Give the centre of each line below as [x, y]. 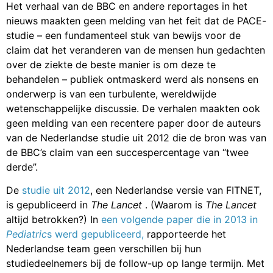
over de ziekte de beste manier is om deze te [111, 64]
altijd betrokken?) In [54, 219]
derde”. [22, 167]
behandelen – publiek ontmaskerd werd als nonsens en [132, 79]
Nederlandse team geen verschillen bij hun [104, 248]
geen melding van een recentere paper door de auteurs [133, 123]
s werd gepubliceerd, [97, 234]
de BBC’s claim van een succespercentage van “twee [127, 152]
